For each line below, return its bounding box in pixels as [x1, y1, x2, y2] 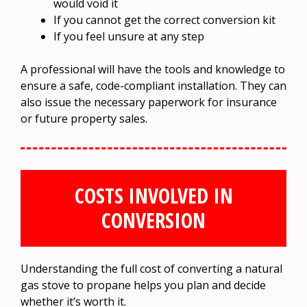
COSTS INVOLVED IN [74, 181, 233, 210]
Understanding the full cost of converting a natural [21, 260, 282, 276]
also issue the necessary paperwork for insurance [21, 94, 277, 110]
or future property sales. [21, 110, 147, 126]
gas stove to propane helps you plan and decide [21, 277, 266, 293]
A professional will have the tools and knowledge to [21, 61, 285, 77]
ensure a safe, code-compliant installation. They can [21, 77, 286, 93]
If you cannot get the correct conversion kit [53, 12, 275, 27]
